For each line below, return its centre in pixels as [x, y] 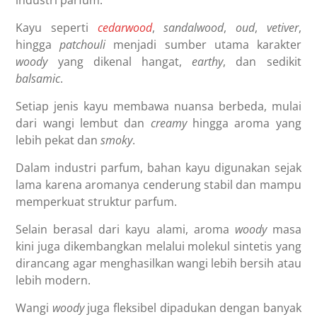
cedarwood [125, 28]
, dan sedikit [262, 62]
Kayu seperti [57, 28]
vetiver [282, 28]
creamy [168, 123]
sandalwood [194, 28]
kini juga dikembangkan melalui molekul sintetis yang [158, 247]
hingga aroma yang [244, 123]
